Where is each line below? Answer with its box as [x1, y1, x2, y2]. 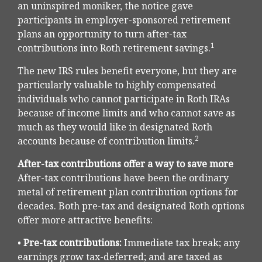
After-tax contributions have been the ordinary [18, 171, 229, 185]
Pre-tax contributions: [23, 236, 122, 250]
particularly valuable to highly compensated [18, 78, 216, 92]
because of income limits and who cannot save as [18, 106, 235, 120]
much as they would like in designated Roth [18, 120, 212, 134]
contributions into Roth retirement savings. [18, 42, 211, 55]
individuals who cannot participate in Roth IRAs [18, 92, 230, 106]
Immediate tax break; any [122, 236, 240, 250]
